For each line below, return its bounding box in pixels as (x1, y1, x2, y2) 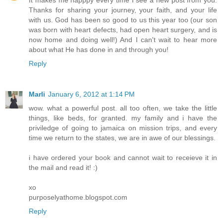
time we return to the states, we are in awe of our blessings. (29, 133, 216, 142)
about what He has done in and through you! (29, 45, 168, 54)
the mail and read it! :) (29, 163, 98, 171)
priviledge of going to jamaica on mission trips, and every (29, 123, 217, 132)
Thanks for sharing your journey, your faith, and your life (29, 5, 217, 14)
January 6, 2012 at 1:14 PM (48, 90, 135, 98)
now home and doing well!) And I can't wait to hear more (29, 35, 217, 44)
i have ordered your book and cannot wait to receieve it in (29, 153, 217, 162)
